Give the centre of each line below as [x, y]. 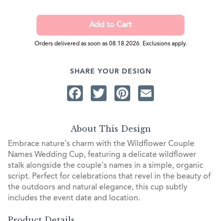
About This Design [110, 129]
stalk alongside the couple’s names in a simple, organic [106, 166]
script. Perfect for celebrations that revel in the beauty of [109, 176]
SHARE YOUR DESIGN [110, 72]
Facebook [118, 93]
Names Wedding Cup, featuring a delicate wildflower [102, 155]
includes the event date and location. [74, 198]
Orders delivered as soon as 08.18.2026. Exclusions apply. [110, 44]
